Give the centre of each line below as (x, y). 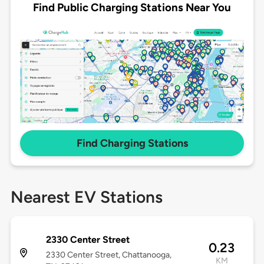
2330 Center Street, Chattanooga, (108, 255)
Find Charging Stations (132, 143)
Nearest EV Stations (86, 197)
